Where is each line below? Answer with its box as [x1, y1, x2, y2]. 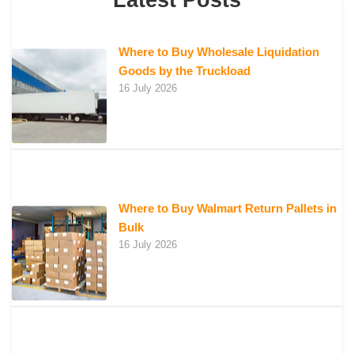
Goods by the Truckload [119, 63, 250, 77]
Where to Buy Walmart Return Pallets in [119, 201, 337, 216]
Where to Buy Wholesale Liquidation [119, 44, 319, 58]
